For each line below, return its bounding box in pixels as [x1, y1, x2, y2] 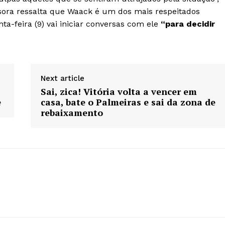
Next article [40, 74, 84, 83]
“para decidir [158, 19, 215, 29]
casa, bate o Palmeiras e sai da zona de [40, 96, 215, 108]
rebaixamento [40, 106, 103, 119]
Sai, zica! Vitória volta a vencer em [40, 85, 197, 98]
